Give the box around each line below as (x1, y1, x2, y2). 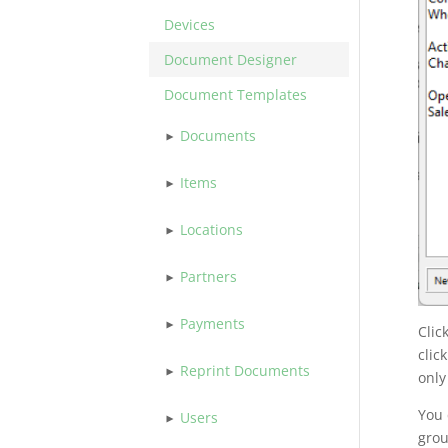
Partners (180, 267, 238, 286)
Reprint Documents (180, 361, 311, 380)
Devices (164, 15, 216, 34)
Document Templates (164, 85, 308, 104)
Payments (180, 314, 246, 333)
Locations (180, 220, 244, 239)
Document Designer (164, 50, 298, 69)
